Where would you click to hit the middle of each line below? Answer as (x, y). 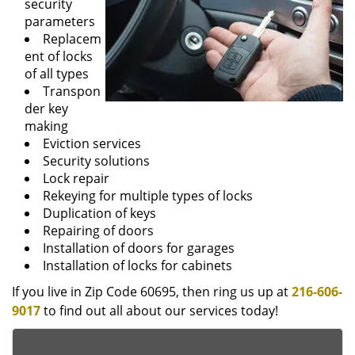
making (46, 126)
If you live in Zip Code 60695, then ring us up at (152, 292)
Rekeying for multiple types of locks (148, 196)
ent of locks (59, 56)
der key (46, 109)
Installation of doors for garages (139, 248)
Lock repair (76, 178)
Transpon (72, 91)
